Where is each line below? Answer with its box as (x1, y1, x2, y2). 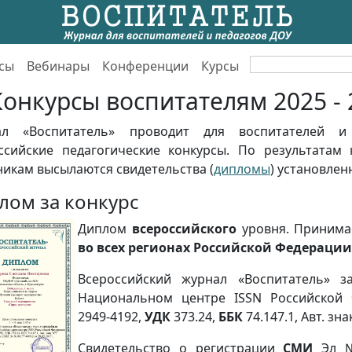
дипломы (214, 160, 270, 178)
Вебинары (27, 57, 90, 75)
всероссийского (131, 220, 236, 237)
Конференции (102, 57, 189, 75)
